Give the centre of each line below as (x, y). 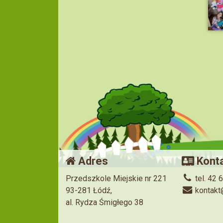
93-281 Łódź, (89, 190)
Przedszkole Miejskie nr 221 (116, 178)
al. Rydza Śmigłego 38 (105, 202)
